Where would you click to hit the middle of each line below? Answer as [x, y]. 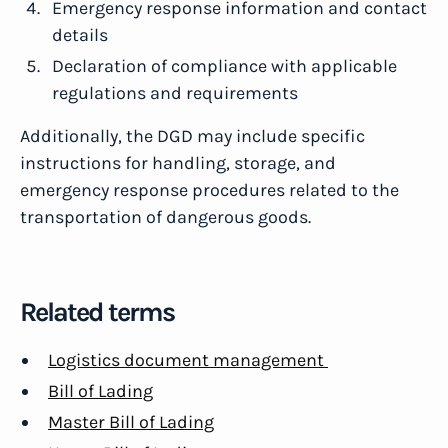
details [80, 35]
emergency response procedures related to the [209, 190]
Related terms [97, 312]
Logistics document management [188, 360]
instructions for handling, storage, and [178, 163]
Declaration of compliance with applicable [224, 66]
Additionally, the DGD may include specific [192, 136]
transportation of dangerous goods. [165, 217]
